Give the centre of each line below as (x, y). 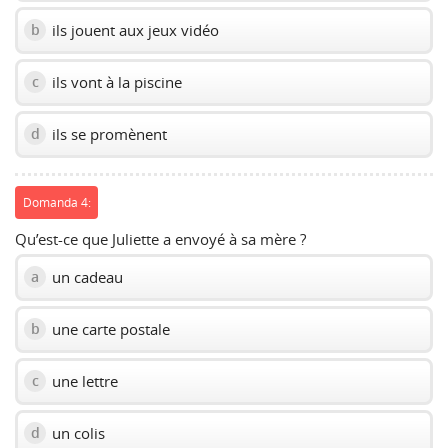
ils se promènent (107, 133)
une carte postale (109, 328)
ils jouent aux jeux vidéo (133, 29)
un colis (76, 432)
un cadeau (85, 276)
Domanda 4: (56, 202)
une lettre (83, 380)
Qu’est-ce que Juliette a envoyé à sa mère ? (160, 238)
